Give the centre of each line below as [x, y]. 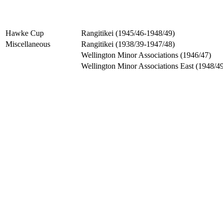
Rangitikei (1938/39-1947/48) [128, 44]
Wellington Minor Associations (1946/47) [146, 55]
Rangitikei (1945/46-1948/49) [128, 33]
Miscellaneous [28, 44]
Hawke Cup [25, 33]
